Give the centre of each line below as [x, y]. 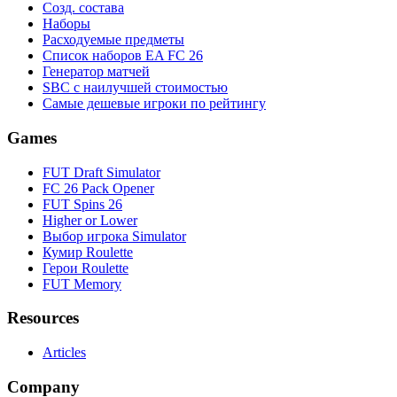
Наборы [66, 24]
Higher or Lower [90, 220]
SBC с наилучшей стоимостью [135, 88]
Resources [43, 318]
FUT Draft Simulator [101, 172]
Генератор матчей [96, 72]
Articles [64, 353]
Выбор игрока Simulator [114, 236]
